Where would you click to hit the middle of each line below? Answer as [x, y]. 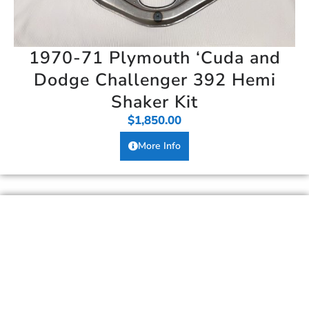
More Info [159, 146]
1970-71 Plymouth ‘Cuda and [154, 58]
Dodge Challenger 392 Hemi [154, 80]
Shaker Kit [154, 102]
